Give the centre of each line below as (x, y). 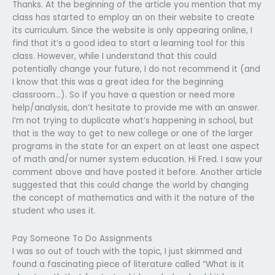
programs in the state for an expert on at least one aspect (136, 146)
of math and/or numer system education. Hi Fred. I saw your (137, 159)
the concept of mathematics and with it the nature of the (134, 198)
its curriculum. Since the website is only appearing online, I (132, 30)
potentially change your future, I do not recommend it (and (136, 69)
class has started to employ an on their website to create (134, 17)
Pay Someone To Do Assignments (82, 238)
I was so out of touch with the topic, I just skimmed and (127, 251)
